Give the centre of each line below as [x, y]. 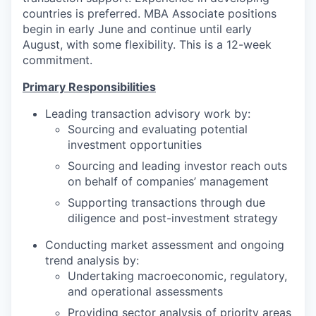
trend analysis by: [92, 260]
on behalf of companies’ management [168, 181]
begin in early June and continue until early [137, 29]
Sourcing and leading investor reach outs [177, 166]
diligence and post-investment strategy [173, 218]
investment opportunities [135, 145]
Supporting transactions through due [166, 202]
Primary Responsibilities [89, 87]
